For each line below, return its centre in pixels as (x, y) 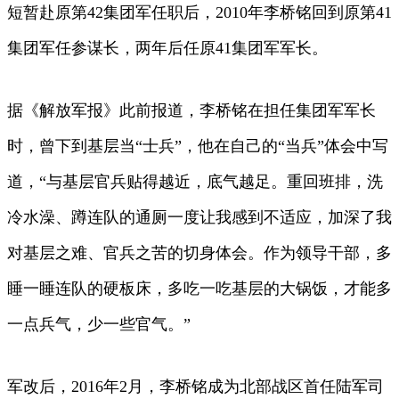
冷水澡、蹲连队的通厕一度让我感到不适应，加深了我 (199, 218)
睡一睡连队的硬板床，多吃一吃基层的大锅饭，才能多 (199, 289)
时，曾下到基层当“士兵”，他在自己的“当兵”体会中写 (198, 147)
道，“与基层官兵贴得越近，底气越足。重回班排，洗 (195, 182)
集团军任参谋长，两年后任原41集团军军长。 (167, 49)
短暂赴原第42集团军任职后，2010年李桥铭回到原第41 (199, 13)
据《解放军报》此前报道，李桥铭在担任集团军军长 (191, 111)
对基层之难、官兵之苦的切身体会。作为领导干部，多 (199, 253)
